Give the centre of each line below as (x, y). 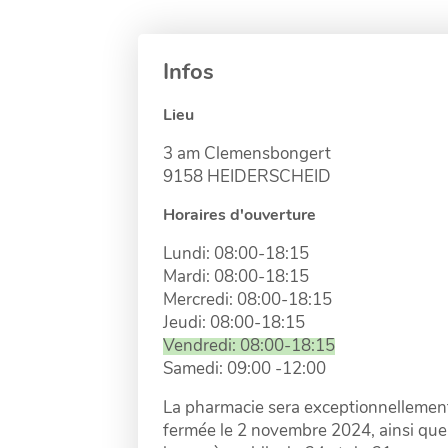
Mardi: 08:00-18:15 (236, 277)
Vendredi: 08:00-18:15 (249, 346)
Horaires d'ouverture (239, 216)
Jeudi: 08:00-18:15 (234, 323)
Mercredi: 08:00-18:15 (247, 300)
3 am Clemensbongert (247, 154)
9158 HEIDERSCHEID (247, 177)
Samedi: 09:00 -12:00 (244, 369)
